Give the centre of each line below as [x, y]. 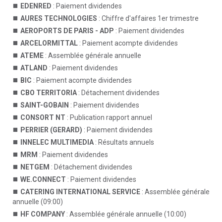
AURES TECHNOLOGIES [59, 18]
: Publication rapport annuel [109, 117]
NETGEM [35, 167]
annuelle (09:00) [38, 202]
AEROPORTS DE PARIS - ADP [67, 31]
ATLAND [34, 68]
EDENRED [36, 6]
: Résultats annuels [124, 142]
